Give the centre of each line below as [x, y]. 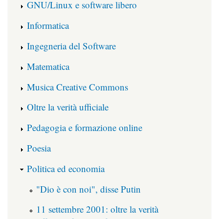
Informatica [48, 25]
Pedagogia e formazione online [85, 128]
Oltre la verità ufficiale [68, 107]
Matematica [48, 66]
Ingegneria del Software [71, 45]
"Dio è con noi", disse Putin [88, 189]
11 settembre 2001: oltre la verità [97, 209]
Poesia [39, 148]
